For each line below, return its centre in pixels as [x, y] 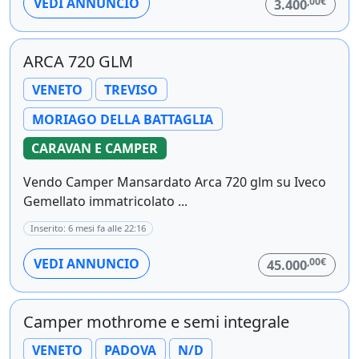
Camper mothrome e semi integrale [156, 321]
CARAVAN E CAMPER [95, 149]
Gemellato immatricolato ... [105, 201]
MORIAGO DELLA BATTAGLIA [123, 119]
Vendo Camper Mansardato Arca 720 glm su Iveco [175, 182]
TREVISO [131, 89]
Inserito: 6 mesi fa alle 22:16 [88, 228]
